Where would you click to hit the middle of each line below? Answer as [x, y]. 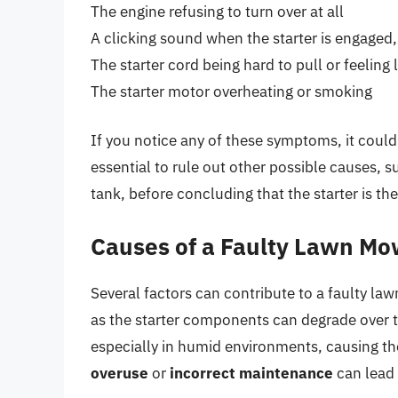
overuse [119, 373]
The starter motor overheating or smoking [231, 91]
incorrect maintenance [251, 373]
